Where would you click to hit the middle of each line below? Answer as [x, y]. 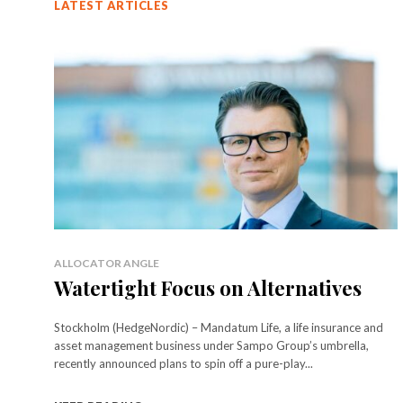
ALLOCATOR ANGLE [107, 263]
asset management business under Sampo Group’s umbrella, [211, 345]
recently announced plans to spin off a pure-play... [184, 363]
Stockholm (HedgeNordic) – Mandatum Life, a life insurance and [219, 327]
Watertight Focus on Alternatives [208, 287]
